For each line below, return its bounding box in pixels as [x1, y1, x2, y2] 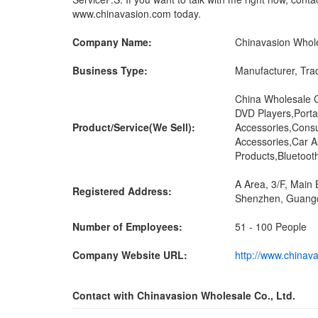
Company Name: [72, 35, 152, 49]
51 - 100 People [235, 219, 307, 234]
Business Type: [72, 63, 148, 77]
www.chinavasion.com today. [72, 6, 201, 21]
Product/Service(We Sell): [72, 120, 195, 134]
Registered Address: [72, 184, 172, 198]
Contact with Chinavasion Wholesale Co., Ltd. [72, 288, 295, 302]
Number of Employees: [72, 219, 182, 234]
